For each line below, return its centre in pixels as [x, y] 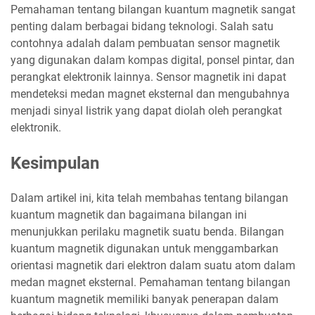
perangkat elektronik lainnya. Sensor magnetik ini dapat [148, 77]
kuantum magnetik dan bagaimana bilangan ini [129, 215]
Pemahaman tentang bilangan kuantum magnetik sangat [153, 10]
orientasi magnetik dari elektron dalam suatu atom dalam [153, 266]
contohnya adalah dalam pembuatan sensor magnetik [145, 44]
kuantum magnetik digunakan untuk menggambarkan [144, 249]
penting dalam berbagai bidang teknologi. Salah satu [142, 27]
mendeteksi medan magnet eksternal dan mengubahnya [150, 94]
